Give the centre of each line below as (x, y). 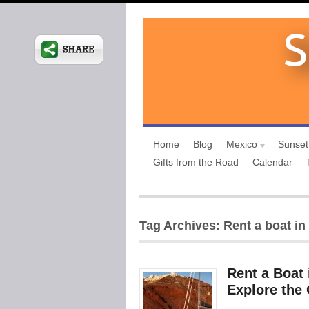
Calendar (272, 162)
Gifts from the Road (196, 162)
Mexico (242, 144)
